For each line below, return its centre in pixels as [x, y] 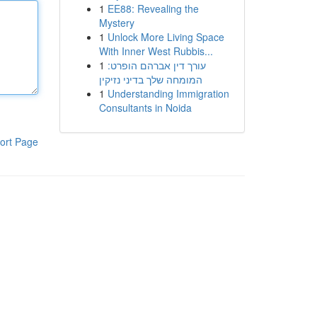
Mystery [116, 23]
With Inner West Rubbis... [156, 51]
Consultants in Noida [145, 108]
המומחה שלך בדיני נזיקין [150, 79]
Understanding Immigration [168, 93]
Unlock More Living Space [166, 37]
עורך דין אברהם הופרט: [156, 65]
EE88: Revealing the [153, 8]
